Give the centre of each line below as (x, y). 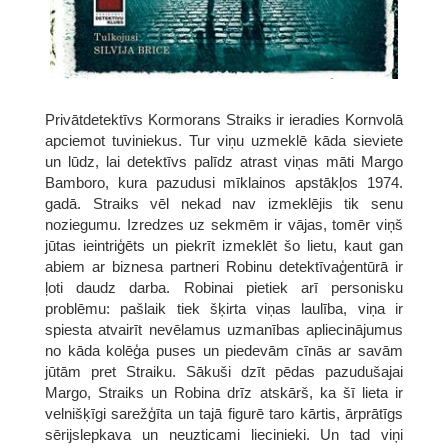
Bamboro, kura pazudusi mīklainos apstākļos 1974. (224, 182)
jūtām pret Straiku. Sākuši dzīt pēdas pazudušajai (224, 371)
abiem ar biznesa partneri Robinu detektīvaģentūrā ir (224, 266)
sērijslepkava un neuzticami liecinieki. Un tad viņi (224, 434)
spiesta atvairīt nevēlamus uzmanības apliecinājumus (224, 329)
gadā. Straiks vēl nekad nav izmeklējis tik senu (224, 203)
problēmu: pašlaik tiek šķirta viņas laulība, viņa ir (224, 308)
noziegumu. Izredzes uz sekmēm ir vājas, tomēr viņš (224, 224)
